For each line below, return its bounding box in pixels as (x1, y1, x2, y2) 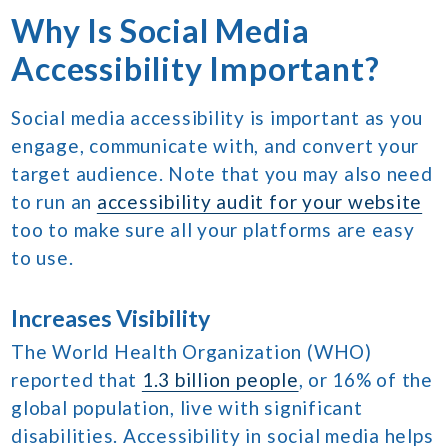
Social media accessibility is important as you (11, 106, 424, 130)
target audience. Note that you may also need (11, 162, 433, 186)
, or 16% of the (298, 368, 433, 392)
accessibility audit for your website (96, 190, 423, 214)
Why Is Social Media (11, 11, 310, 51)
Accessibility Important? (11, 49, 380, 89)
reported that (11, 368, 142, 392)
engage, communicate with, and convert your (11, 134, 420, 158)
